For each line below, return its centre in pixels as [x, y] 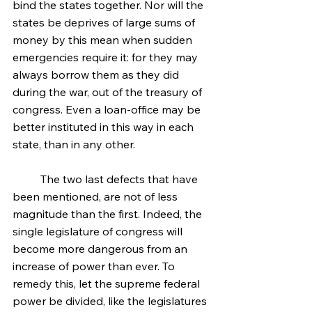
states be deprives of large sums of [105, 22]
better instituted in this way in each [104, 127]
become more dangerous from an [101, 249]
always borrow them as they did [97, 75]
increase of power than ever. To [95, 266]
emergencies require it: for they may [107, 57]
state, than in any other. [74, 144]
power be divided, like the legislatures [111, 301]
